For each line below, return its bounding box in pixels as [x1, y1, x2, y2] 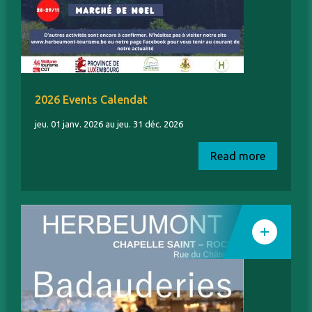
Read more [210, 150, 265, 163]
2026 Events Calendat [35, 93, 148, 107]
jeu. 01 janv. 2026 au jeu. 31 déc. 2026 [35, 119, 183, 130]
